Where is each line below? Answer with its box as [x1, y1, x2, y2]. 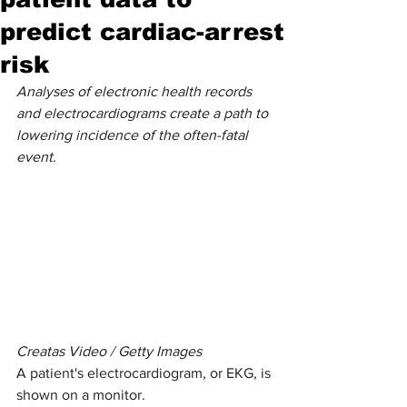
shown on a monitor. [16, 387, 145, 403]
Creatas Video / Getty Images [16, 343, 202, 360]
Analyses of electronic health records [16, 83, 255, 99]
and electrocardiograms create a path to [16, 104, 272, 121]
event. [16, 148, 56, 164]
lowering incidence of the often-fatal [16, 126, 252, 143]
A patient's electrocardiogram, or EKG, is [16, 365, 274, 382]
